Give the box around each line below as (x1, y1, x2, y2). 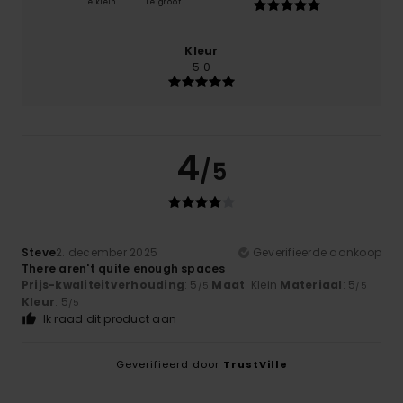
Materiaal (280, 277, 343, 293)
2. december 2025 (56, 245, 158, 261)
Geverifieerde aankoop (252, 245, 381, 261)
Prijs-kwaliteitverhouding (22, 277, 184, 293)
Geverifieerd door (115, 357, 223, 372)
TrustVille (222, 357, 288, 372)
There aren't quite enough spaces (22, 261, 226, 277)
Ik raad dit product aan (42, 311, 177, 327)
